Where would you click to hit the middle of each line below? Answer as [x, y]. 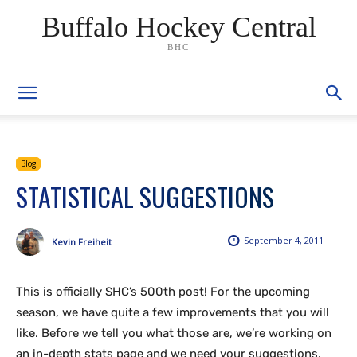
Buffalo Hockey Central [178, 27]
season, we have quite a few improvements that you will [173, 312]
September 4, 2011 [284, 241]
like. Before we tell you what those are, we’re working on [174, 333]
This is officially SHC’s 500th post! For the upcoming [163, 292]
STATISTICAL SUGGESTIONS [145, 196]
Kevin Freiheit [82, 241]
